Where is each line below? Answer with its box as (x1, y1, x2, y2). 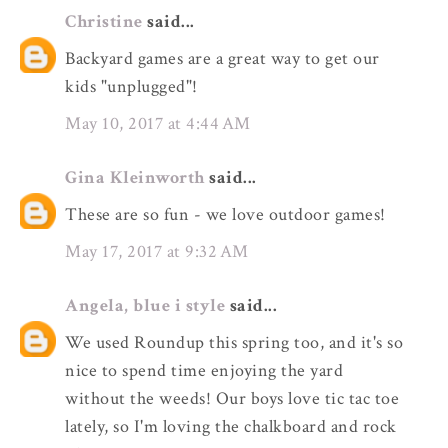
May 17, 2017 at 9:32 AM (65, 239, 249, 263)
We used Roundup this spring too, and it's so (65, 331, 403, 355)
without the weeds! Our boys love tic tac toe (65, 387, 399, 411)
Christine (65, 10, 143, 34)
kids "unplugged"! (65, 75, 198, 99)
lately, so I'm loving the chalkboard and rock (65, 415, 397, 439)
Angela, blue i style (65, 294, 225, 318)
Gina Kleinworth (65, 166, 205, 190)
